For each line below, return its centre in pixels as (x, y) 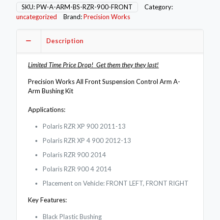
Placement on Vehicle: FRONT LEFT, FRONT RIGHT (116, 183)
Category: (159, 7)
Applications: (47, 109)
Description (65, 41)
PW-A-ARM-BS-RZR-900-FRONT (84, 7)
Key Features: (48, 200)
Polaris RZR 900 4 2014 (77, 169)
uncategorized (37, 16)
